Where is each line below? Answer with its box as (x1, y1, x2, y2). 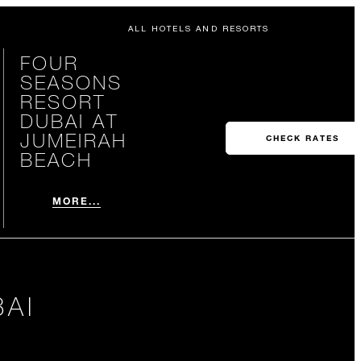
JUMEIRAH (19, 128, 127, 151)
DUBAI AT (19, 109, 118, 132)
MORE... (52, 194, 102, 207)
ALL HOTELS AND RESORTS (127, 23, 269, 33)
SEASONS (19, 70, 122, 93)
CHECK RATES (265, 133, 339, 143)
